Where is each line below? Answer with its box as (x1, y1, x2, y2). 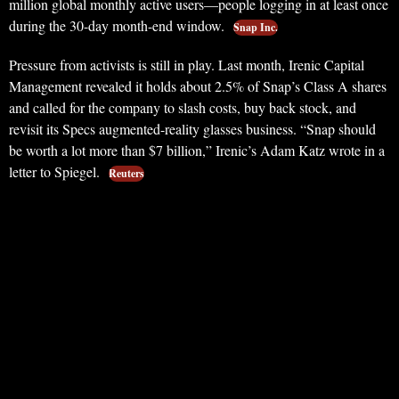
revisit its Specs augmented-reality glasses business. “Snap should (9, 119, 376, 139)
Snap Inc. (233, 20, 278, 36)
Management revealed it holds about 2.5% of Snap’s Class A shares (9, 77, 387, 96)
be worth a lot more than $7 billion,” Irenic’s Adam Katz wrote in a (9, 141, 385, 160)
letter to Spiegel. (9, 162, 103, 182)
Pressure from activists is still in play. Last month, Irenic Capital (9, 55, 364, 75)
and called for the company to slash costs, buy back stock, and (9, 98, 356, 118)
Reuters (109, 166, 144, 182)
